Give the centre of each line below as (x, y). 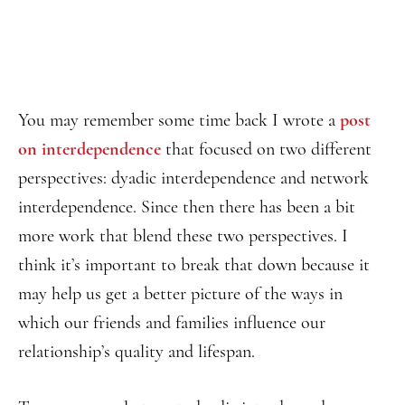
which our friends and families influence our (172, 322)
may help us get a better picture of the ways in (180, 293)
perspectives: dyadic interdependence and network (193, 178)
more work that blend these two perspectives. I (183, 235)
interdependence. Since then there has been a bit (187, 207)
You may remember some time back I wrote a (179, 120)
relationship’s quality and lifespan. (137, 351)
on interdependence (89, 149)
